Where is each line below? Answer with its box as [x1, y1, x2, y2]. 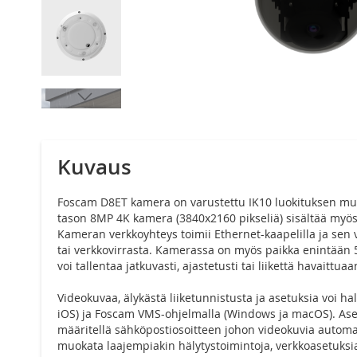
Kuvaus [57, 153, 131, 182]
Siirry [41, 108, 69, 124]
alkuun [41, 139, 77, 155]
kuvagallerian [41, 124, 112, 139]
